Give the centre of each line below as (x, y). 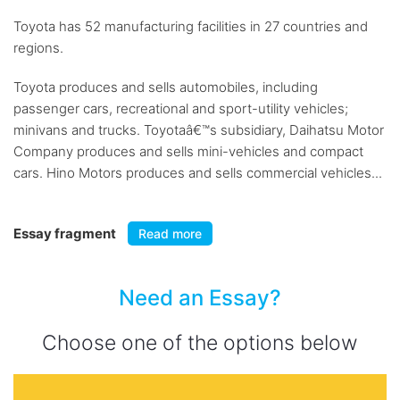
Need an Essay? (200, 298)
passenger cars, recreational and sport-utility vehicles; (181, 108)
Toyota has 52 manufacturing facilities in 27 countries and (191, 26)
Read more (170, 233)
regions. (38, 48)
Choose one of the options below (200, 343)
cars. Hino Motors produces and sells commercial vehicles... (198, 173)
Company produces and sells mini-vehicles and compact (188, 151)
